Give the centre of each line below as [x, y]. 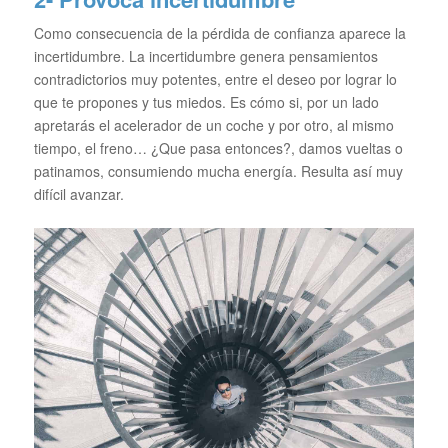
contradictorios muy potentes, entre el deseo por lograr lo [215, 79]
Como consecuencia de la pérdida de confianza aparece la [219, 33]
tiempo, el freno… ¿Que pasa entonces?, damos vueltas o [218, 148]
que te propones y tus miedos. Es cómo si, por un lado [206, 102]
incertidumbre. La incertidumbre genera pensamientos [205, 56]
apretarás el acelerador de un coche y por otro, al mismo [213, 125]
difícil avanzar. [78, 194]
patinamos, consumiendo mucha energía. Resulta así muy [218, 171]
